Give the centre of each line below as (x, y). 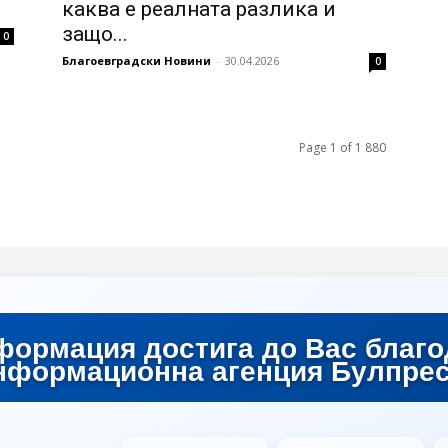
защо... (95, 33)
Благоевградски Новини (136, 60)
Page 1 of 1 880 (342, 147)
